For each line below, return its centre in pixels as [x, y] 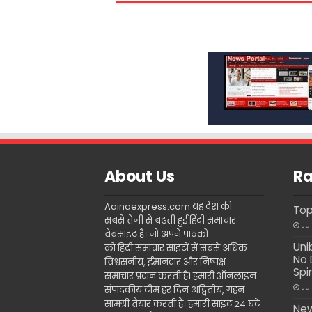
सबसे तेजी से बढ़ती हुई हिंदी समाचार [170, 220]
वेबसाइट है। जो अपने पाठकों [156, 234]
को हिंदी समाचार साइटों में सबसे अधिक [175, 248]
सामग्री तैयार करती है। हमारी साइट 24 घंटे [182, 304]
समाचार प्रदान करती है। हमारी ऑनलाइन [180, 276]
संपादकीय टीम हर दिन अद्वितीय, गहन [174, 290]
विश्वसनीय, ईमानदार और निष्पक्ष [165, 262]
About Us [139, 176]
